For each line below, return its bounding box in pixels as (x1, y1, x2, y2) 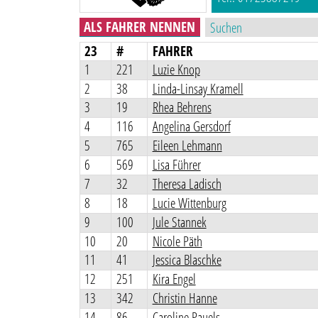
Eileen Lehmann (152, 136, 222, 155)
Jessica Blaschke (152, 251, 221, 270)
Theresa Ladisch (152, 174, 221, 193)
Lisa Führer (152, 155, 201, 175)
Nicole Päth (152, 231, 202, 251)
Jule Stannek (152, 212, 207, 231)
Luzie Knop (152, 60, 200, 79)
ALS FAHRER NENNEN (84, 18, 196, 37)
